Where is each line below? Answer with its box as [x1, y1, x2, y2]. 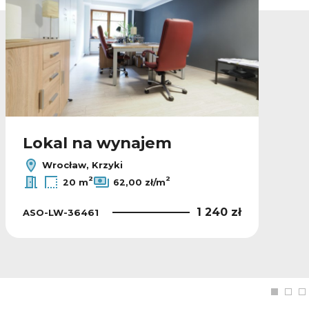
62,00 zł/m [113, 177, 166, 188]
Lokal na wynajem [23, 133, 172, 153]
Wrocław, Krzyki [39, 159, 123, 170]
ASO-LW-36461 [23, 206, 99, 218]
